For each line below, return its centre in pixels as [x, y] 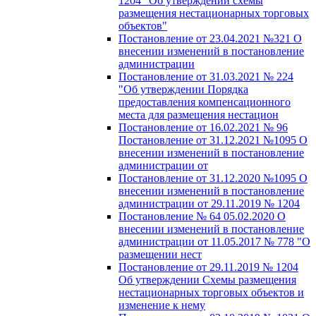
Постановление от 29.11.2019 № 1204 [208, 267]
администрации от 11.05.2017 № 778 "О [214, 241]
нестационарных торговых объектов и [211, 292]
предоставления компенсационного [205, 102]
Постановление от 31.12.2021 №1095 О [213, 140]
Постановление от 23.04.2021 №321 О [210, 38]
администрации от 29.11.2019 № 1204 [209, 203]
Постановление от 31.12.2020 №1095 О [213, 178]
